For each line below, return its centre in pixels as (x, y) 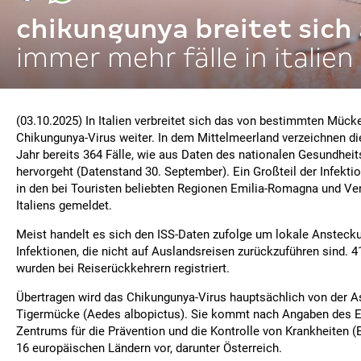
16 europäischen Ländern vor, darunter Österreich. (149, 348)
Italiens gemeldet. (64, 205)
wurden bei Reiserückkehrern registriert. (123, 268)
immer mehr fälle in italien (185, 58)
